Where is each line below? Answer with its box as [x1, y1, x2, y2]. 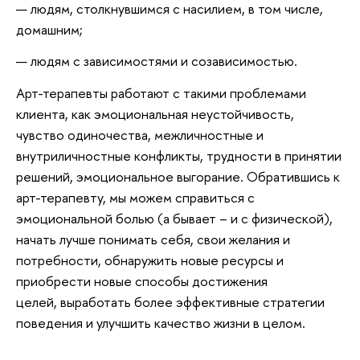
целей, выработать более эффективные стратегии [16, 292, 325, 311]
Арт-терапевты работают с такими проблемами [16, 83, 306, 102]
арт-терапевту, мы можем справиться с [16, 187, 255, 207]
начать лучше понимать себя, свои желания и [16, 229, 290, 248]
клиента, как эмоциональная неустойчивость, [16, 104, 294, 123]
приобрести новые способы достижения [16, 271, 268, 290]
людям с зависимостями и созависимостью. [31, 51, 297, 70]
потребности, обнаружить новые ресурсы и [16, 250, 284, 269]
